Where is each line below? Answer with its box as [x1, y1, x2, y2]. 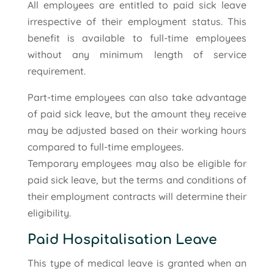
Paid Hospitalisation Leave [27, 232, 217, 247]
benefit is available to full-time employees [27, 31, 247, 44]
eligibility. [27, 206, 71, 219]
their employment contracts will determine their [27, 190, 247, 202]
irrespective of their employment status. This [27, 15, 247, 28]
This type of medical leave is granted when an [27, 256, 247, 269]
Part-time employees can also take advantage [27, 91, 247, 103]
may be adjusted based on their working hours [27, 124, 247, 136]
